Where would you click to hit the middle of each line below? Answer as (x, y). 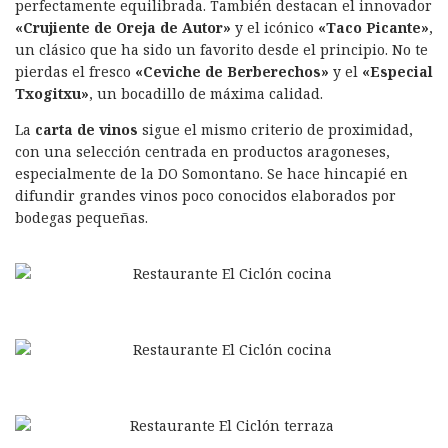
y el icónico (274, 27)
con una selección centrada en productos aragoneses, (202, 151)
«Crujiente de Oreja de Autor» (123, 27)
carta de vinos (86, 129)
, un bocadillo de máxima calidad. (206, 93)
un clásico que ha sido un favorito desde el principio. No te (221, 49)
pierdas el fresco (75, 71)
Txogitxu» (52, 93)
